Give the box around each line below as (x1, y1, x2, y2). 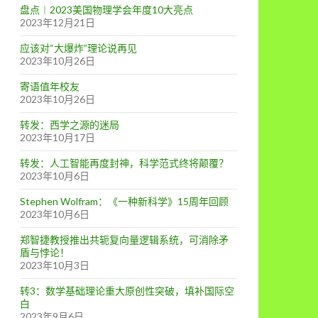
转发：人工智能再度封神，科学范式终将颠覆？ (20, 157, 229, 169)
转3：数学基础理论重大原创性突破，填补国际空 (20, 285, 234, 297)
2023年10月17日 (20, 131, 95, 143)
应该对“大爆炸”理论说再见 (20, 42, 137, 54)
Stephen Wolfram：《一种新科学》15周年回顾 (20, 195, 229, 207)
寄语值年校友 (20, 80, 79, 92)
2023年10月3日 (20, 259, 89, 271)
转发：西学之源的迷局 (20, 119, 119, 131)
